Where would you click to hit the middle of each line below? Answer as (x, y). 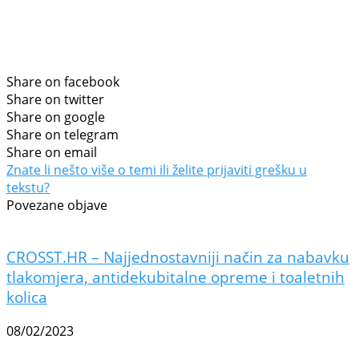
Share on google (56, 117)
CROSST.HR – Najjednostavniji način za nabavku (178, 256)
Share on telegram (63, 135)
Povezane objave (57, 206)
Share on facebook (63, 82)
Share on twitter (55, 100)
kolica (27, 296)
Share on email (52, 153)
